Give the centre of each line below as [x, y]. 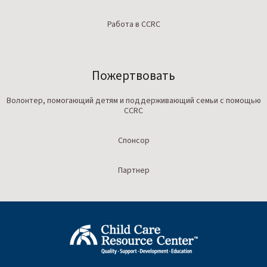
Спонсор [133, 140]
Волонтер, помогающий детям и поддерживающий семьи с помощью [133, 100]
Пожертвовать [133, 75]
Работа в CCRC [133, 24]
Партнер [133, 170]
